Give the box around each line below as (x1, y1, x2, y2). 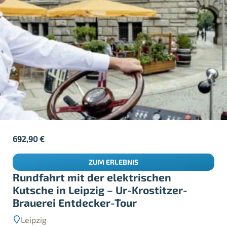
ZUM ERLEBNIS (89, 146, 138, 155)
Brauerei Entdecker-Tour (13, 184, 137, 198)
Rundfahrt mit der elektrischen (13, 159, 172, 172)
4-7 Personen (21, 215, 70, 225)
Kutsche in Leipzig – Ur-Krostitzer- (13, 172, 188, 185)
